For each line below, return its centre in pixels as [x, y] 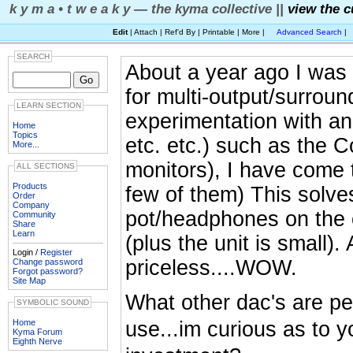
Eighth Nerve [37, 341]
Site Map [29, 281]
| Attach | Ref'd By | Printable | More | [197, 32]
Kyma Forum [37, 332]
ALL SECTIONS [46, 166]
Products [30, 186]
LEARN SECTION [49, 105]
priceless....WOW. [211, 268]
